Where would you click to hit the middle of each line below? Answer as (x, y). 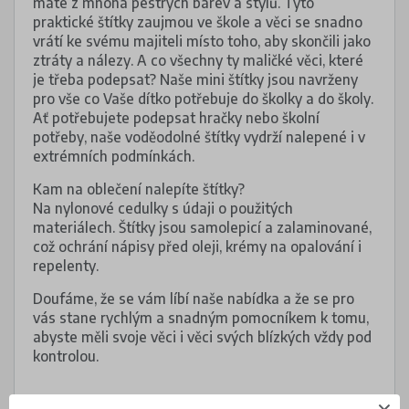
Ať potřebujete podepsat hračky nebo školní (176, 117)
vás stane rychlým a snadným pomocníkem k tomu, (201, 318)
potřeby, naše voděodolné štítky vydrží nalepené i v (199, 136)
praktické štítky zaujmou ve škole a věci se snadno (198, 21)
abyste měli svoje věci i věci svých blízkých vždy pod (202, 337)
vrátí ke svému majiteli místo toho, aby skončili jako (202, 40)
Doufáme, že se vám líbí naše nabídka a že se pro (194, 299)
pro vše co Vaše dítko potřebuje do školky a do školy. (203, 98)
